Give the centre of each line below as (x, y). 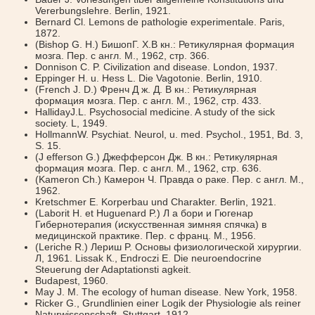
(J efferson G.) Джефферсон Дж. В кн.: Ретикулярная (156, 157)
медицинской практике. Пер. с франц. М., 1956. (146, 236)
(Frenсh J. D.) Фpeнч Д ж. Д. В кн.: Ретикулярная (146, 89)
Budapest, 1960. (72, 281)
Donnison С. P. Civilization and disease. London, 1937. (156, 67)
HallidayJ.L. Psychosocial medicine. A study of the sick (155, 112)
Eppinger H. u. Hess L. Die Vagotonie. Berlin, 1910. (149, 78)
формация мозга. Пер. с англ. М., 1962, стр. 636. (148, 168)
